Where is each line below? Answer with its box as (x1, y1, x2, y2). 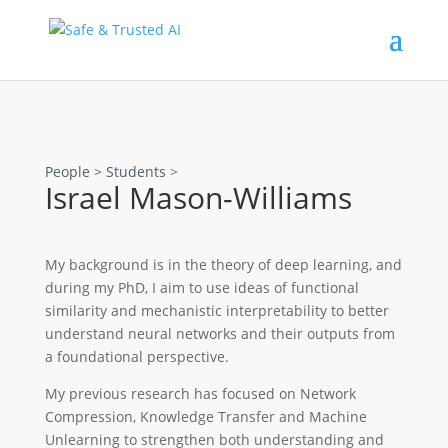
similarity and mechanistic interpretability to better (44, 301, 389, 320)
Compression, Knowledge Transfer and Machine (44, 407, 367, 426)
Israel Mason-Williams (44, 177, 352, 218)
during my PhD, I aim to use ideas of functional (44, 278, 359, 297)
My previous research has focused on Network (44, 384, 356, 403)
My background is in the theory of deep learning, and (44, 255, 402, 274)
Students (105, 162, 166, 181)
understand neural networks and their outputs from (44, 324, 395, 343)
